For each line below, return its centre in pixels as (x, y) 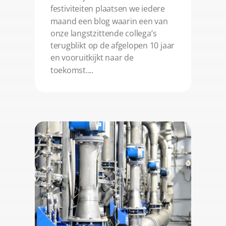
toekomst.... (72, 70)
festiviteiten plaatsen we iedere (107, 9)
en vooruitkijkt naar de (92, 58)
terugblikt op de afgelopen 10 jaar (112, 46)
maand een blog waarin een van (109, 21)
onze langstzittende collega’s (103, 33)
